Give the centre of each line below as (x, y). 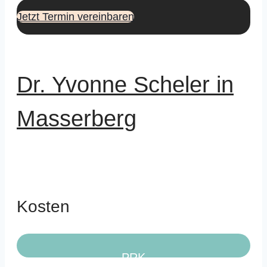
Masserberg (77, 118)
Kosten (43, 207)
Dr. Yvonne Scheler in (125, 84)
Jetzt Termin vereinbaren (75, 17)
